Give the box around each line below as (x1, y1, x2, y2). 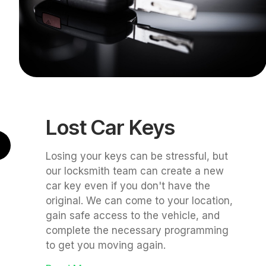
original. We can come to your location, (45, 195, 233, 207)
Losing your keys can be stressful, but (45, 150, 228, 163)
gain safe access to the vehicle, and (45, 210, 220, 222)
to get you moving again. (45, 239, 166, 252)
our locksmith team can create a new (45, 165, 224, 178)
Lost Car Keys (45, 115, 175, 140)
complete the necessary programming (45, 224, 229, 237)
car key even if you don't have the (45, 180, 210, 192)
